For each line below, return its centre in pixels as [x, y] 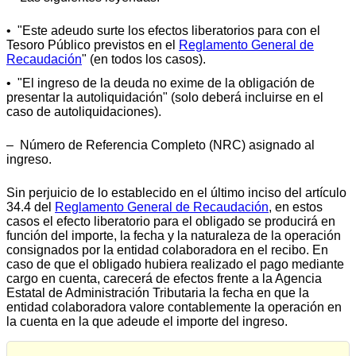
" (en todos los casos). [144, 60]
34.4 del [31, 207]
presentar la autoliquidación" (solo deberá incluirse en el [165, 98]
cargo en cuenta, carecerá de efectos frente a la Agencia [164, 279]
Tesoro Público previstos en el [93, 45]
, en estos [296, 207]
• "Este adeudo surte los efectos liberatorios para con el [163, 31]
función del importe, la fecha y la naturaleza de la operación [174, 236]
